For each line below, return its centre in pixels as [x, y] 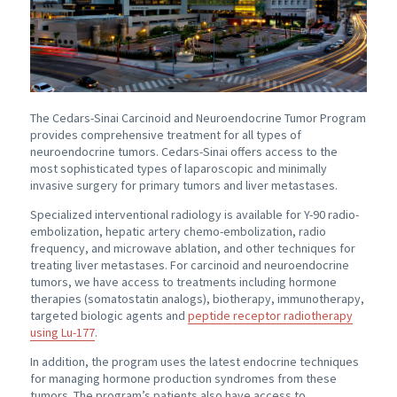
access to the [300, 152]
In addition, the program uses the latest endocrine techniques [194, 362]
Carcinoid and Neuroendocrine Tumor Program [242, 118]
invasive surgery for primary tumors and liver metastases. [183, 186]
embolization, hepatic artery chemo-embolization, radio [178, 232]
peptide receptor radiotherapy [270, 316]
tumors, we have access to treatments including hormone [183, 282]
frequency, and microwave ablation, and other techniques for [192, 249]
